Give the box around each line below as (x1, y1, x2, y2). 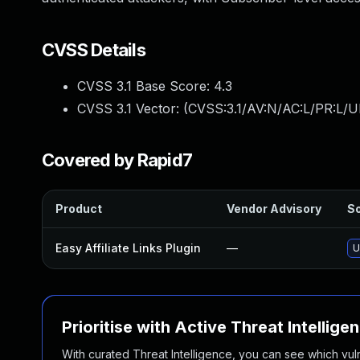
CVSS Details (42, 39, 145, 60)
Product (55, 202, 102, 215)
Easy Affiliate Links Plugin (55, 241, 201, 255)
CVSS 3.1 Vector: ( (77, 100, 188, 117)
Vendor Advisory (227, 202, 321, 215)
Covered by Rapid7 (42, 149, 193, 170)
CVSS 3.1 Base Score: (77, 78, 214, 94)
